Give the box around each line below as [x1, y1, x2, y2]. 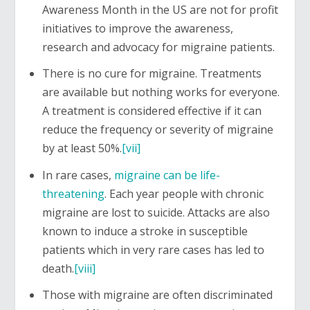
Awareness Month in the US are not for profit [42, 2, 278, 18]
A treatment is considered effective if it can [42, 103, 262, 119]
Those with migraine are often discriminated [42, 286, 273, 302]
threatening [42, 185, 104, 201]
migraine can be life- [113, 167, 220, 183]
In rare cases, [42, 167, 114, 183]
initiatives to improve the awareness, [42, 21, 233, 37]
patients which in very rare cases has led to [42, 241, 264, 257]
